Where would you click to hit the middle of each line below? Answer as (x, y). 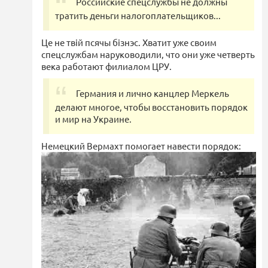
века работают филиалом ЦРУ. (106, 66)
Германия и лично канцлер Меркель (153, 93)
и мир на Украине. (93, 119)
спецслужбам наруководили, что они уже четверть (148, 54)
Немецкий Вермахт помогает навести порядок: (141, 146)
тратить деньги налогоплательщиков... (138, 16)
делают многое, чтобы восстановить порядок (151, 107)
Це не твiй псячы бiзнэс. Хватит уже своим (129, 42)
